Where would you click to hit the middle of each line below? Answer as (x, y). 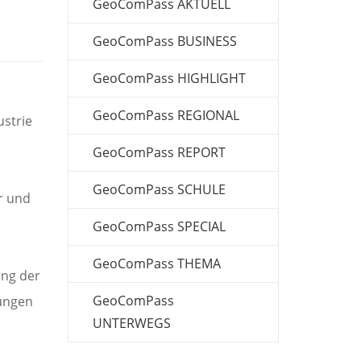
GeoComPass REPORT (159, 152)
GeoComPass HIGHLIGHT (169, 78)
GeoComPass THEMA (156, 263)
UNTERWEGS (131, 323)
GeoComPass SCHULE (159, 189)
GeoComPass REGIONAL (166, 115)
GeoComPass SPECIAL (159, 226)
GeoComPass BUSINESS (164, 41)
